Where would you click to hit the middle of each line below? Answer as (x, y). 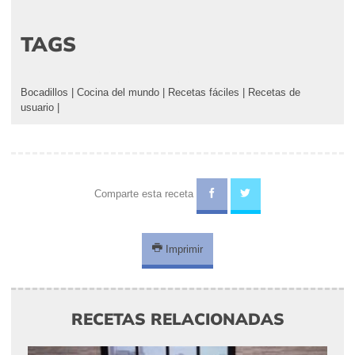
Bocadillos (44, 93)
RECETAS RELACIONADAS (177, 319)
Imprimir (183, 249)
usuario (37, 108)
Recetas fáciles (204, 93)
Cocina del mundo (118, 93)
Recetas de (274, 93)
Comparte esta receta (145, 194)
